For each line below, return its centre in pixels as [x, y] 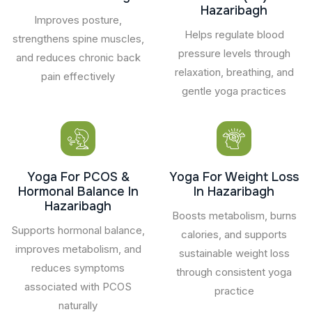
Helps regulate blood [234, 34]
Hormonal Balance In [78, 191]
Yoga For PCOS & [78, 177]
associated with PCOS [78, 286]
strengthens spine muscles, [78, 38]
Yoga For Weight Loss [234, 177]
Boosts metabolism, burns [234, 215]
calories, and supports [234, 234]
